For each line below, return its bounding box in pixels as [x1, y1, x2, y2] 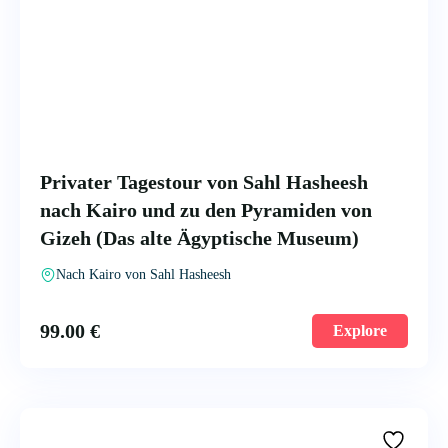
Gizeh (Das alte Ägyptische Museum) [40, 227, 359, 249]
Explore [333, 322, 387, 339]
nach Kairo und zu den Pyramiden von [40, 199, 372, 221]
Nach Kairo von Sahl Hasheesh [56, 267, 231, 282]
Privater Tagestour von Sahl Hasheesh [40, 171, 368, 193]
